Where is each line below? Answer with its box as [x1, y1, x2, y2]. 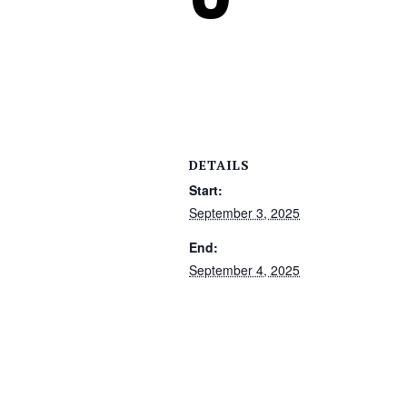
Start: [189, 181, 223, 199]
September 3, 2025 [189, 203, 301, 222]
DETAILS [189, 156, 251, 174]
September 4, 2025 [189, 261, 301, 279]
